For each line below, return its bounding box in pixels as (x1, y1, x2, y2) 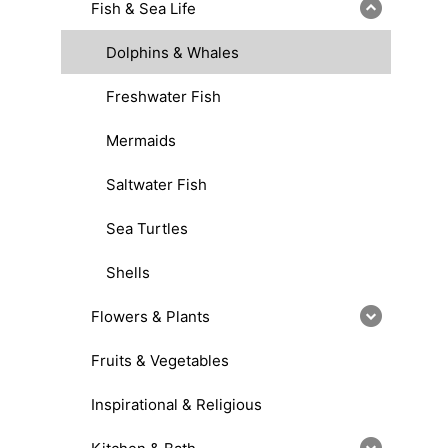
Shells (106, 262, 150, 282)
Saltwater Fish (106, 174, 207, 194)
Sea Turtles (106, 218, 188, 238)
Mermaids (106, 130, 176, 150)
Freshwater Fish (106, 86, 221, 106)
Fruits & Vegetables (91, 350, 229, 370)
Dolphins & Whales (106, 42, 239, 62)
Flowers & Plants (91, 306, 210, 326)
